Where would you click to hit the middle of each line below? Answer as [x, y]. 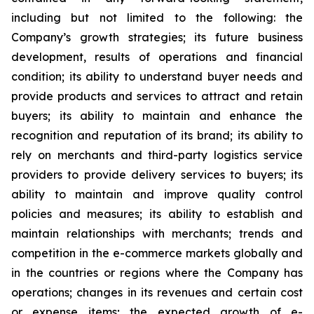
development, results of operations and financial [157, 57]
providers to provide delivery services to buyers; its [157, 175]
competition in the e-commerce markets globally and [157, 253]
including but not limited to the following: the [157, 18]
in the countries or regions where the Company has [157, 273]
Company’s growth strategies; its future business [157, 37]
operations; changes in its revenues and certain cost [157, 292]
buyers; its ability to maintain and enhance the [157, 116]
